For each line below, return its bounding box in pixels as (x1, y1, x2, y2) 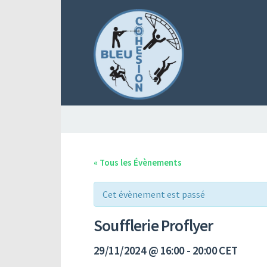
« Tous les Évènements (94, 156, 182, 168)
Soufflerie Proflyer (94, 215, 213, 235)
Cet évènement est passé (103, 188, 205, 200)
